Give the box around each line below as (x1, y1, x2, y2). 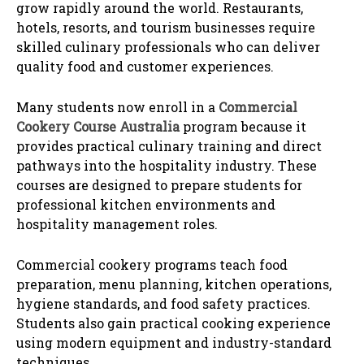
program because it (180, 118, 306, 136)
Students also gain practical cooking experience (16, 314, 331, 332)
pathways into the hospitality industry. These (16, 157, 317, 175)
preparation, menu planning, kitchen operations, (16, 275, 331, 293)
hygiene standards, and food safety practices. (16, 295, 310, 313)
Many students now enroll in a (16, 98, 219, 116)
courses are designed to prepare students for (16, 176, 302, 194)
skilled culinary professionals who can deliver (16, 38, 320, 56)
